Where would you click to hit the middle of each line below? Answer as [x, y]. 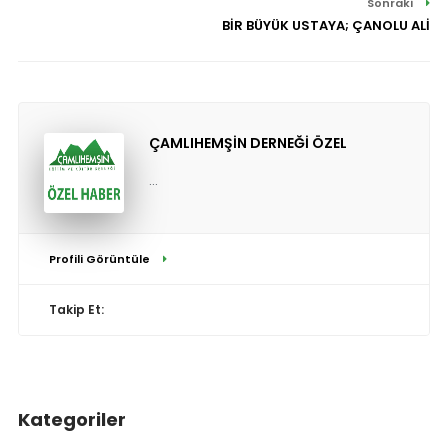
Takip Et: [76, 310]
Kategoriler [71, 420]
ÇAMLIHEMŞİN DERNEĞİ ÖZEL [247, 143]
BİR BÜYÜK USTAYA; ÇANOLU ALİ [326, 26]
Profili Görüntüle [100, 259]
